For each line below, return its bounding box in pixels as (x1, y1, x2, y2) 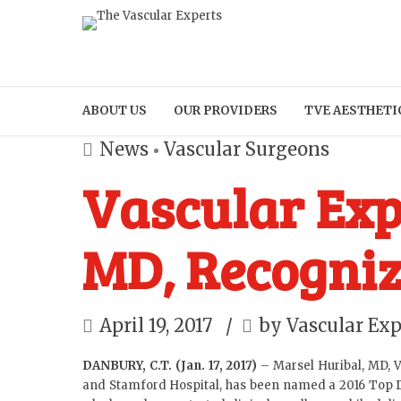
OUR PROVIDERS (174, 103, 277, 118)
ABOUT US (82, 103, 147, 118)
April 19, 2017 (99, 314, 217, 337)
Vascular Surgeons (164, 138, 329, 160)
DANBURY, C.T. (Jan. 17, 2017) (82, 358, 258, 373)
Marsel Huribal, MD (273, 358, 388, 373)
